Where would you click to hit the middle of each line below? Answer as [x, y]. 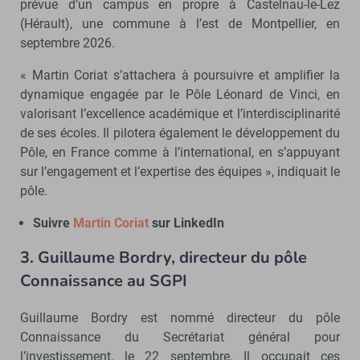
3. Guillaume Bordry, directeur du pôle [164, 257]
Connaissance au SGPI [104, 280]
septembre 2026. [67, 43]
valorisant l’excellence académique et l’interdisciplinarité [180, 113]
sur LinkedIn [186, 223]
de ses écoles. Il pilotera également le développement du [180, 133]
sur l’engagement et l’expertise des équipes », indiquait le [180, 171]
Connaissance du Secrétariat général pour [180, 337]
